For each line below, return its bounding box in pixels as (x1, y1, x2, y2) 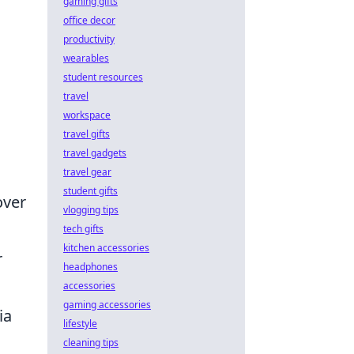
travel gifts (63, 127, 110, 141)
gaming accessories (63, 298, 151, 311)
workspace (63, 108, 111, 122)
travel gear (63, 165, 111, 179)
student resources (63, 70, 143, 84)
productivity (63, 32, 115, 46)
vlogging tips (63, 203, 119, 217)
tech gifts (63, 222, 104, 235)
